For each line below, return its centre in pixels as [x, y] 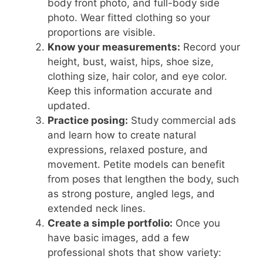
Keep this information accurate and [130, 91]
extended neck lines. [97, 209]
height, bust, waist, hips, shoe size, [131, 62]
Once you [196, 223]
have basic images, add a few [119, 238]
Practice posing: [88, 121]
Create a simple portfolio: [110, 223]
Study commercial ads [182, 121]
